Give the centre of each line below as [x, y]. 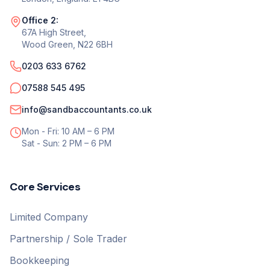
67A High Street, [54, 32]
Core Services [45, 187]
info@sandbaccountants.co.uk [87, 109]
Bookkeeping [39, 260]
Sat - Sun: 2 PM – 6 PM [67, 143]
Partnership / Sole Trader [68, 239]
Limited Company [49, 217]
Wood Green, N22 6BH [67, 44]
